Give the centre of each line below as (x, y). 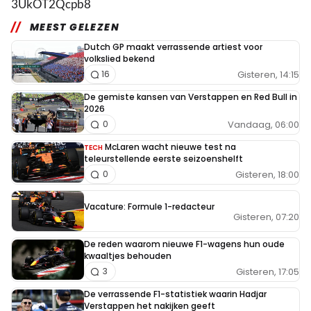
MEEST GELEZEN (75, 27)
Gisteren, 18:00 (267, 174)
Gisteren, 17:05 (268, 271)
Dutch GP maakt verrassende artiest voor (173, 47)
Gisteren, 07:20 (266, 217)
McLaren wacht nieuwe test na (170, 147)
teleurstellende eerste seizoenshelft (163, 159)
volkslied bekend (119, 59)
